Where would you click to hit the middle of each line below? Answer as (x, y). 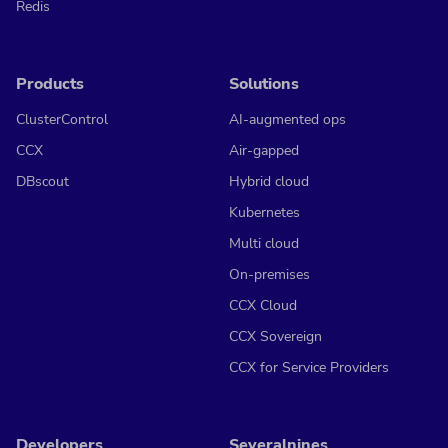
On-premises (269, 274)
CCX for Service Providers (309, 367)
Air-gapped (264, 150)
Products (50, 84)
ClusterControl (62, 119)
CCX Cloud (263, 305)
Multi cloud (264, 243)
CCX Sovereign (275, 336)
